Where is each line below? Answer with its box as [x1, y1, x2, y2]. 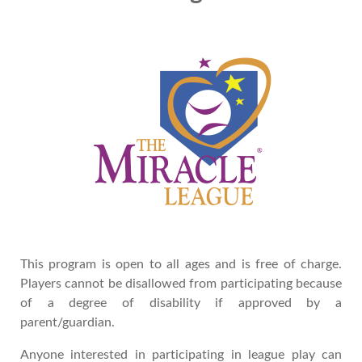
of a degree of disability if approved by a [20, 297, 342, 309]
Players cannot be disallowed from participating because [20, 277, 342, 290]
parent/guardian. [20, 316, 115, 329]
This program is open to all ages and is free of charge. [20, 258, 342, 271]
